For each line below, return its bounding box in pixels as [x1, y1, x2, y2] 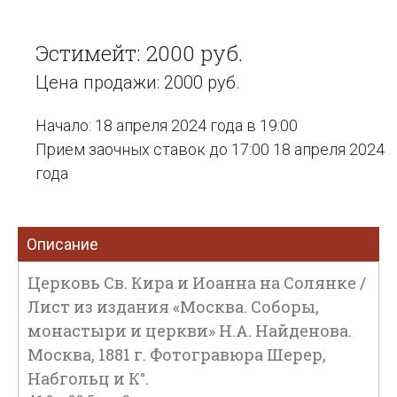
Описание [27, 235, 98, 253]
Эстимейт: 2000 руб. [35, 39, 243, 67]
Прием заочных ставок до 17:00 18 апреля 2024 [35, 140, 385, 159]
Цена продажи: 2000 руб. [35, 72, 240, 93]
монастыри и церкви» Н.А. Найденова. [27, 320, 352, 341]
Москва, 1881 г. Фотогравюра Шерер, [27, 344, 326, 365]
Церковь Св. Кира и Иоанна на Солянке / [27, 272, 366, 293]
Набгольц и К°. [27, 368, 149, 389]
